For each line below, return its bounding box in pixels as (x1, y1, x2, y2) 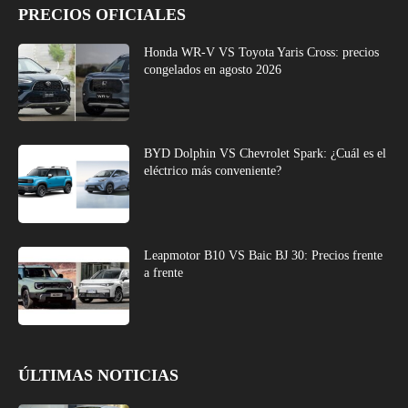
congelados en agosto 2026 (144, 62, 282, 76)
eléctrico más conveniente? (144, 164, 282, 178)
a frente (144, 265, 184, 280)
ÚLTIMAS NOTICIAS (18, 365, 178, 384)
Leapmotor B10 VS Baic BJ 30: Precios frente (144, 248, 383, 262)
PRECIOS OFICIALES (18, 5, 186, 24)
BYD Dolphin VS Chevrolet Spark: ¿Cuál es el (144, 147, 387, 161)
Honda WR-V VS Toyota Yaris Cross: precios (144, 45, 380, 59)
